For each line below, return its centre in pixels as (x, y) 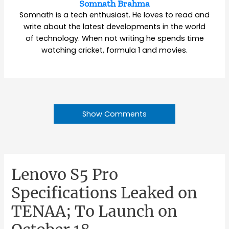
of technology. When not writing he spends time (114, 38)
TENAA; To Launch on (95, 211)
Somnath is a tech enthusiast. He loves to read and (114, 15)
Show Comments (114, 114)
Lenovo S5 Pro (65, 174)
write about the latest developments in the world (114, 26)
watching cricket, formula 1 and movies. (114, 50)
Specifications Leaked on (105, 192)
